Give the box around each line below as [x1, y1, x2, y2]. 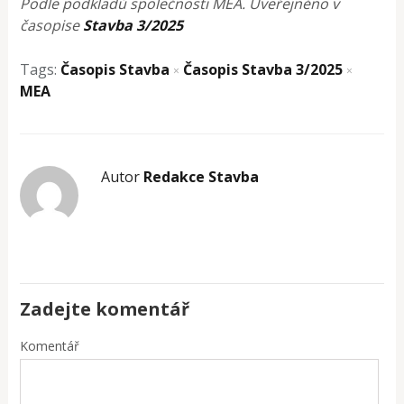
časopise [20, 14, 84, 35]
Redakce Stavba [143, 166, 260, 187]
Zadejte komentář [20, 296, 190, 321]
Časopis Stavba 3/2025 [183, 59, 344, 79]
